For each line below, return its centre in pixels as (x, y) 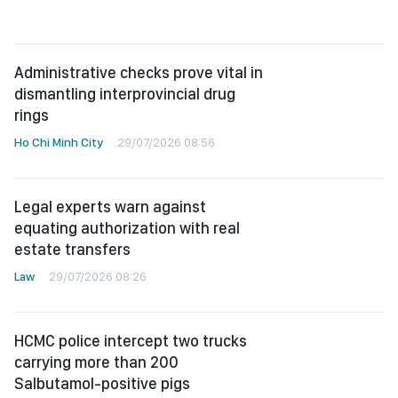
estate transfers (72, 249)
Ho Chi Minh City (59, 142)
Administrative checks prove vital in (139, 72)
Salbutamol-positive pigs (102, 383)
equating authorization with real (127, 228)
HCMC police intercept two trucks (131, 341)
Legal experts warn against (110, 207)
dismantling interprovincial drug (125, 94)
